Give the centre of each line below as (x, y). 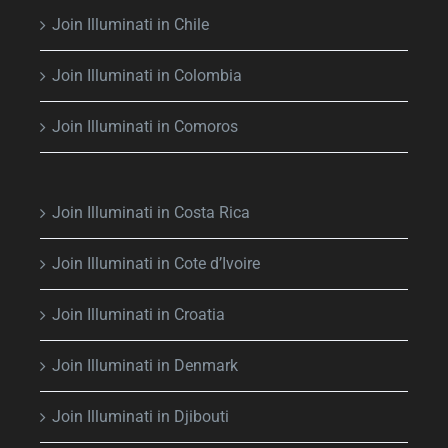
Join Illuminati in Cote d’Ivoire (156, 263)
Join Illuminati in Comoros (145, 126)
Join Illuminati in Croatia (138, 314)
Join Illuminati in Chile (130, 24)
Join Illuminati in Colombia (147, 75)
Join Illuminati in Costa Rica (151, 212)
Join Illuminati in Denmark (145, 365)
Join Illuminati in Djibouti (140, 416)
